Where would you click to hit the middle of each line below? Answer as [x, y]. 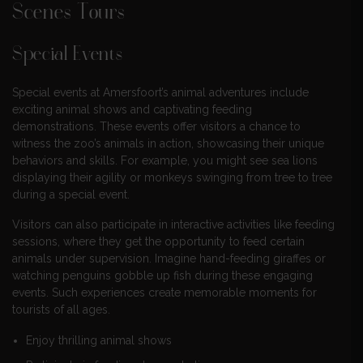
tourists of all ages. [61, 310]
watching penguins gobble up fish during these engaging [162, 276]
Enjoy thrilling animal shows [99, 340]
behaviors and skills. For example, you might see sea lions [165, 161]
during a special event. [71, 195]
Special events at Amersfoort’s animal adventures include [160, 93]
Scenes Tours [68, 14]
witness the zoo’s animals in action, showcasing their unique [168, 144]
